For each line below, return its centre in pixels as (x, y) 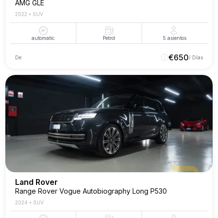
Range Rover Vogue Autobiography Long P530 (91, 191)
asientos (177, 38)
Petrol (109, 38)
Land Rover (36, 182)
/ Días (196, 57)
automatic (43, 38)
